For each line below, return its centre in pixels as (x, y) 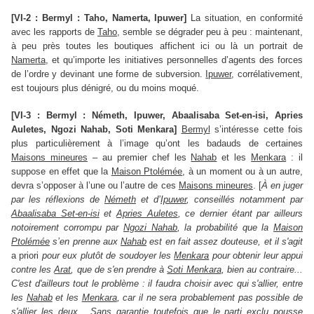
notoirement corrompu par (67, 228)
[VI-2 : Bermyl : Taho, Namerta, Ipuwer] (99, 18)
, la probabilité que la (225, 228)
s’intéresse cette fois (256, 130)
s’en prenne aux (85, 242)
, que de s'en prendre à (119, 270)
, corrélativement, (267, 74)
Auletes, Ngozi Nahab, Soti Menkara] (94, 130)
